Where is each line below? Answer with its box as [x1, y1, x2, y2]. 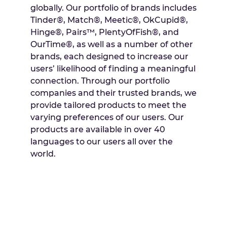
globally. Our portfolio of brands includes [30, 3, 197, 13]
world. [30, 149, 56, 159]
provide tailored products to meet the [30, 100, 186, 110]
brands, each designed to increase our [30, 52, 188, 62]
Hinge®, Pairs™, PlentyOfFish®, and [30, 27, 179, 37]
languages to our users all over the [30, 137, 173, 147]
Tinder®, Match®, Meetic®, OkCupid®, [30, 15, 188, 25]
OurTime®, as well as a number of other [30, 40, 193, 50]
